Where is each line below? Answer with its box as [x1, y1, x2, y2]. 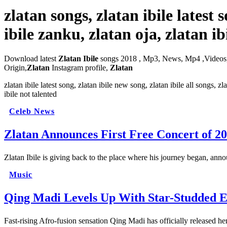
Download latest [4, 54, 56, 63]
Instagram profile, [52, 63, 108, 72]
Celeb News [9, 107, 55, 116]
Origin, [4, 63, 27, 72]
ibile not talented [4, 90, 57, 99]
